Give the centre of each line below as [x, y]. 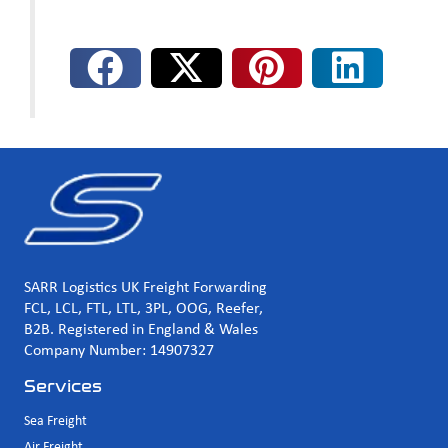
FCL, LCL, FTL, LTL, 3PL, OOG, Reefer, [143, 308]
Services [63, 386]
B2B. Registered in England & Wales [141, 329]
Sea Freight [55, 421]
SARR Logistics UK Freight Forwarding [145, 287]
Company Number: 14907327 [119, 350]
